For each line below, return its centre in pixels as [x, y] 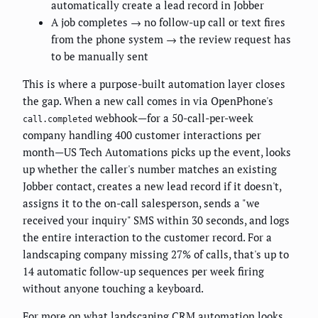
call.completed [57, 119]
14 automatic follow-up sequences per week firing [143, 271]
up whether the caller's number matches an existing [150, 169]
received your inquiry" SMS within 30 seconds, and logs [156, 220]
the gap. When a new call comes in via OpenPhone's [148, 100]
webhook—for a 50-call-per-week [173, 117]
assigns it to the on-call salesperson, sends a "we [141, 203]
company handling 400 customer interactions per [142, 135]
